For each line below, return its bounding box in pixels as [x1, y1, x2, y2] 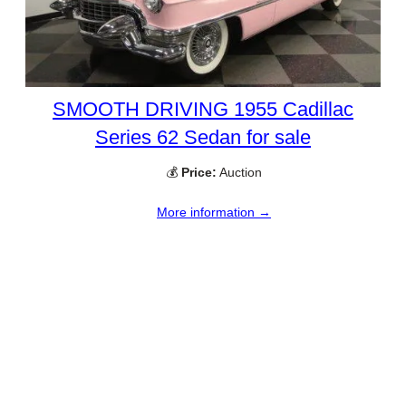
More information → [157, 205, 271, 220]
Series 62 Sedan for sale [95, 126, 311, 150]
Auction [217, 165, 262, 180]
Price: [181, 165, 217, 180]
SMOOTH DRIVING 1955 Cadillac [53, 98, 353, 121]
